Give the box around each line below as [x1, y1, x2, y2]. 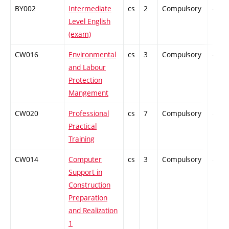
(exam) [68, 29, 91, 39]
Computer [68, 154, 102, 164]
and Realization [68, 205, 118, 215]
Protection [68, 75, 102, 85]
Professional [68, 108, 109, 118]
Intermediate [68, 3, 111, 13]
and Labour [68, 62, 106, 72]
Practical [68, 121, 97, 131]
